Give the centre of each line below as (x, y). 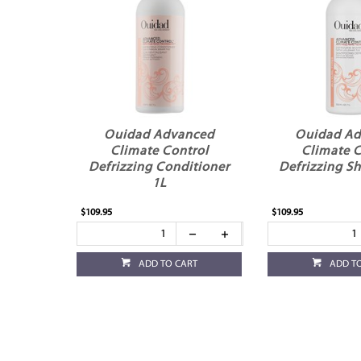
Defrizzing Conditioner (160, 168)
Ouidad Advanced (160, 136)
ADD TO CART (168, 265)
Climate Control (159, 152)
